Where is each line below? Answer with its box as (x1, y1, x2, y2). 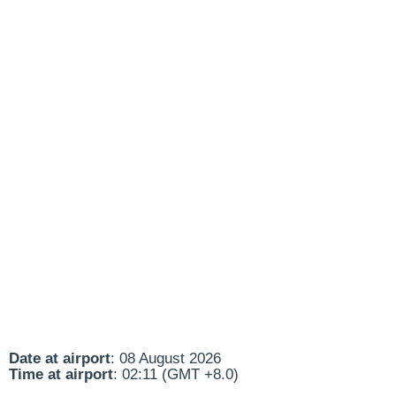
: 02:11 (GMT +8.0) (113, 366, 239, 383)
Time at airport (9, 366, 113, 383)
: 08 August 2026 (110, 350, 221, 367)
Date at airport (9, 350, 110, 367)
